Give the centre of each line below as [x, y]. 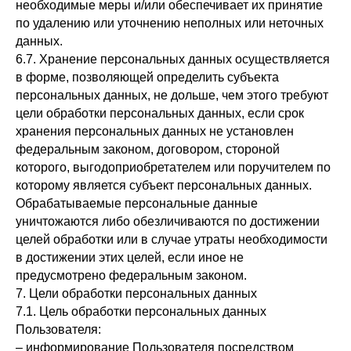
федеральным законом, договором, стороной [148, 149]
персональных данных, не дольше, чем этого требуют [172, 95]
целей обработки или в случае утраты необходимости [172, 239]
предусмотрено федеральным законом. [131, 275]
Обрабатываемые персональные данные [137, 203]
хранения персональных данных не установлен [155, 131]
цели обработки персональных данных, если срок [160, 113]
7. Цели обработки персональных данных [136, 293]
